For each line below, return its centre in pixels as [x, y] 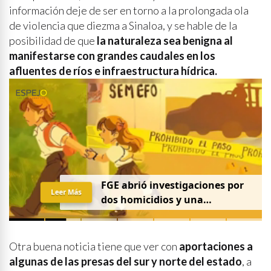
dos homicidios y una [152, 200]
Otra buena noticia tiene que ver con [94, 246]
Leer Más [66, 192]
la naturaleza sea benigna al [165, 41]
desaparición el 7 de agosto [166, 214]
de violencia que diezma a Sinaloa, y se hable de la [123, 25]
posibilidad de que [53, 41]
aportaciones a [216, 246]
